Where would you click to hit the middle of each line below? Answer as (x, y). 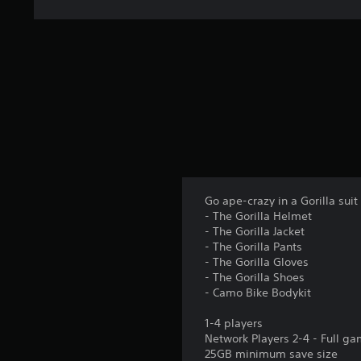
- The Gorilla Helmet (259, 216)
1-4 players (234, 323)
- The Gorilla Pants (254, 247)
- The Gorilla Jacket (255, 231)
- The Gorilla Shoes (255, 277)
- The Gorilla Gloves (257, 262)
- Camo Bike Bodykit (258, 293)
